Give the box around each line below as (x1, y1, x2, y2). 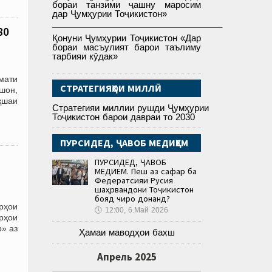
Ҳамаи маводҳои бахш (78, 227, 175, 238)
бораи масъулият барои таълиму (52, 42, 201, 53)
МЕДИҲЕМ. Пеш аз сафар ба (95, 166, 197, 177)
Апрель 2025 (97, 250, 157, 264)
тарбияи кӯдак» (52, 51, 118, 62)
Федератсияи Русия (95, 175, 173, 186)
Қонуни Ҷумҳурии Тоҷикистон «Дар (52, 33, 201, 44)
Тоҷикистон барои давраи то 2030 (52, 112, 195, 123)
